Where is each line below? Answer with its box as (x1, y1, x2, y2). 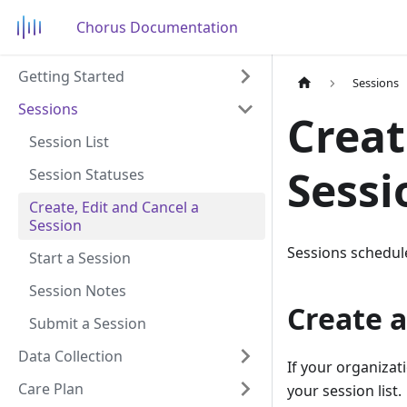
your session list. (287, 381, 402, 402)
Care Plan (18, 379, 84, 399)
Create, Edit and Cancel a (29, 197, 199, 217)
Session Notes (29, 281, 126, 301)
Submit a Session (29, 313, 146, 333)
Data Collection (18, 346, 123, 366)
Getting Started (18, 66, 124, 86)
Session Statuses (29, 164, 144, 184)
